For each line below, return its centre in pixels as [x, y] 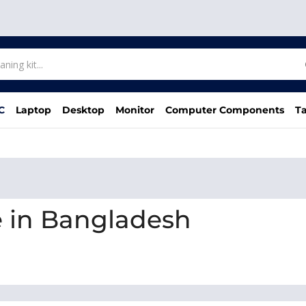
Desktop [83, 110]
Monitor [135, 110]
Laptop [33, 110]
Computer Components [225, 110]
